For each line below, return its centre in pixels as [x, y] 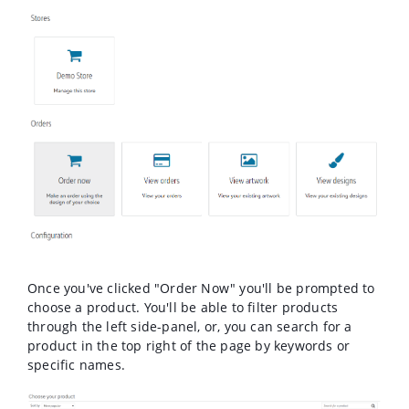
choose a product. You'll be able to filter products [183, 308]
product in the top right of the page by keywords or [189, 346]
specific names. [76, 365]
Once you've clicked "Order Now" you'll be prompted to [201, 288]
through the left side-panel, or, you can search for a [190, 327]
